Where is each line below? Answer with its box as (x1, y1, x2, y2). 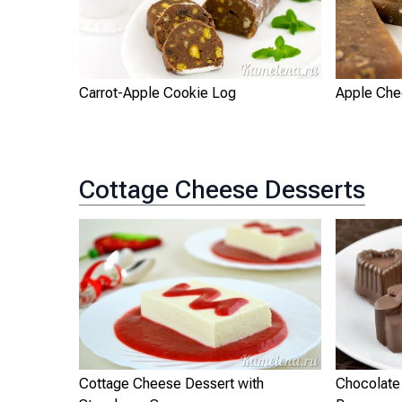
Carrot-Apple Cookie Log (79, 83, 236, 101)
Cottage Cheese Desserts (79, 174, 365, 205)
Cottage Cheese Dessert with (79, 374, 264, 392)
